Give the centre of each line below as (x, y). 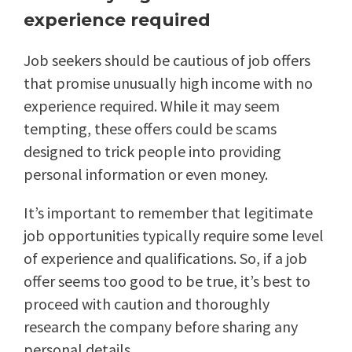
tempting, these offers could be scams (150, 129)
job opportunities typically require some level (174, 236)
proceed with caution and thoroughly (147, 304)
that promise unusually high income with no (168, 83)
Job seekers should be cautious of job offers (167, 60)
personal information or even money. (146, 174)
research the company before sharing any (161, 327)
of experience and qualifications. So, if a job (165, 258)
